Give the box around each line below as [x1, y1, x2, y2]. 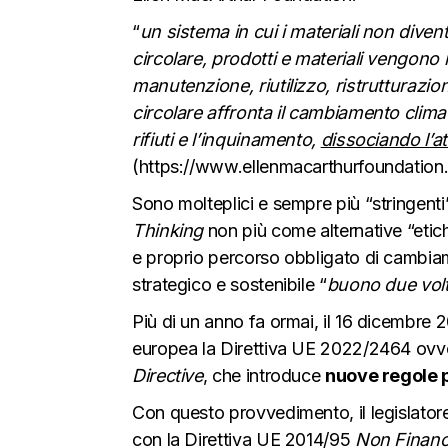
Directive [132, 364, 203, 386]
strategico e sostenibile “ [132, 273, 327, 295]
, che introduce [202, 364, 326, 386]
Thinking [132, 219, 204, 241]
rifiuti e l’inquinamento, [132, 128, 321, 150]
